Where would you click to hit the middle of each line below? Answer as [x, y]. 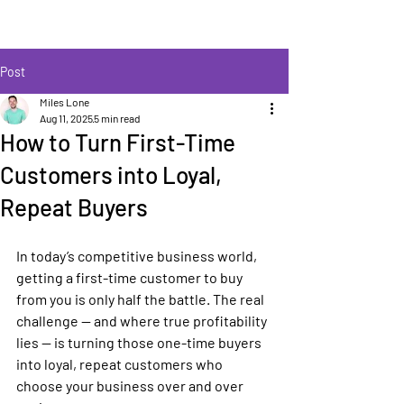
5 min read [117, 118]
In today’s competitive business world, [138, 256]
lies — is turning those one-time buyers [140, 342]
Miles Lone [64, 102]
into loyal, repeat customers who [121, 364]
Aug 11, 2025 [66, 118]
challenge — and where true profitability [143, 321]
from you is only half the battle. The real [142, 299]
